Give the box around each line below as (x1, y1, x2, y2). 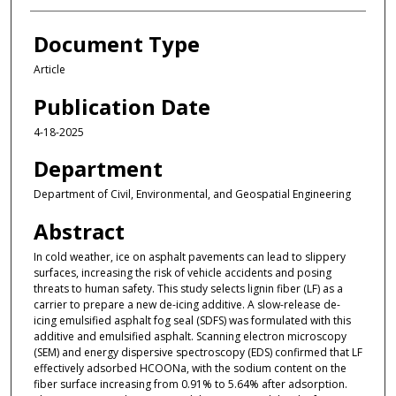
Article (33, 62, 65, 78)
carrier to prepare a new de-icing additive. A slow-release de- (33, 296, 340, 312)
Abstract (33, 216, 125, 246)
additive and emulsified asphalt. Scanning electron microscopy (33, 328, 346, 344)
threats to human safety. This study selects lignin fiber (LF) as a (33, 280, 343, 296)
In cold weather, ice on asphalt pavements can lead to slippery (33, 248, 346, 264)
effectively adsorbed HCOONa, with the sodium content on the (33, 360, 346, 376)
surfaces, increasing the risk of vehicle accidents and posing (33, 264, 331, 280)
